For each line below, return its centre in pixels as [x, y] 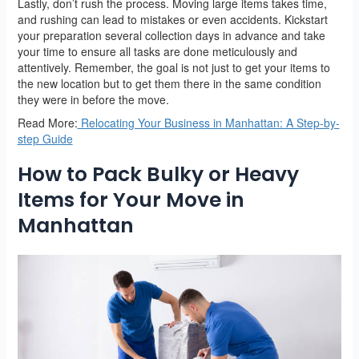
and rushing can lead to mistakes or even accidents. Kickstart [172, 19]
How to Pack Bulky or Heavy [158, 174]
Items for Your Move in [131, 200]
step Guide [45, 138]
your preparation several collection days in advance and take [171, 35]
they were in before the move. [93, 99]
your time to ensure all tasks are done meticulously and [157, 51]
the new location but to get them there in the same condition [169, 83]
